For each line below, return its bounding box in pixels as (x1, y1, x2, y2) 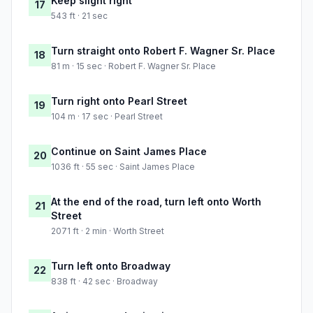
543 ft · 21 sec (51, 10, 108, 22)
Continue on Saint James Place (51, 145, 207, 158)
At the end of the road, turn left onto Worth (51, 196, 261, 208)
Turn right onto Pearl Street (51, 95, 187, 108)
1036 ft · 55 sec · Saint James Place (51, 161, 195, 173)
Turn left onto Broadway (51, 260, 170, 272)
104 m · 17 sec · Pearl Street (51, 111, 163, 122)
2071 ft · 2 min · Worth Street (51, 226, 164, 237)
